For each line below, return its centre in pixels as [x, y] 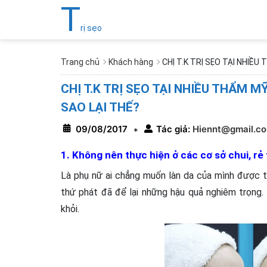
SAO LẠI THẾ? [100, 107]
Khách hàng [131, 62]
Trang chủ [80, 62]
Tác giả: [173, 129]
